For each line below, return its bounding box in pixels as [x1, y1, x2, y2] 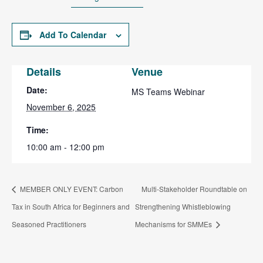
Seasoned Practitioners [12, 218, 86, 229]
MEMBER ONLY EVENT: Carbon [18, 184, 123, 194]
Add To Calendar [39, 29, 106, 41]
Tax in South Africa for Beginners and [12, 201, 130, 211]
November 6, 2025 [26, 101, 96, 113]
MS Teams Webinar [131, 86, 205, 98]
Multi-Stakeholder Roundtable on [141, 184, 247, 194]
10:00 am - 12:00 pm [26, 141, 104, 153]
